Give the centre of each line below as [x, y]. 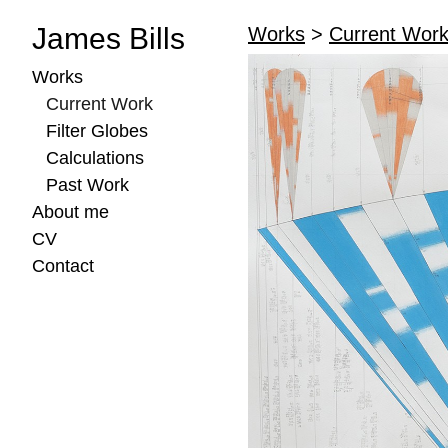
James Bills [108, 38]
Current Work [99, 104]
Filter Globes [96, 131]
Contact [63, 266]
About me [70, 212]
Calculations [94, 158]
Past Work [87, 185]
